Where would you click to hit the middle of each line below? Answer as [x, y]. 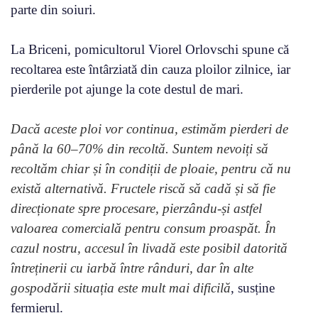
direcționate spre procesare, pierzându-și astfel [136, 208]
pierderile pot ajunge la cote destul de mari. [127, 89]
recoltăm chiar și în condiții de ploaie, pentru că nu [151, 168]
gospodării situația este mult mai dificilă [121, 287]
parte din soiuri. [53, 9]
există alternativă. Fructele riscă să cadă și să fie [143, 188]
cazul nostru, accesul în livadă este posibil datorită [149, 248]
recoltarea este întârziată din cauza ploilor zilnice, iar [150, 69]
